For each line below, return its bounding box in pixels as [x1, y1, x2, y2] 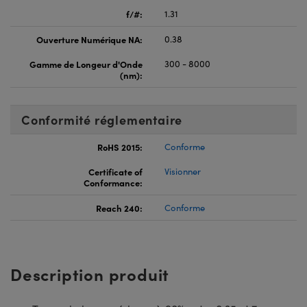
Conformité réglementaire [21, 110, 183, 128]
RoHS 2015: [97, 140, 143, 153]
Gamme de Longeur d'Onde [29, 57, 143, 70]
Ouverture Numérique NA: [36, 32, 143, 45]
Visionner [164, 164, 201, 177]
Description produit [10, 262, 170, 285]
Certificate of [88, 164, 143, 177]
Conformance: [84, 175, 143, 188]
